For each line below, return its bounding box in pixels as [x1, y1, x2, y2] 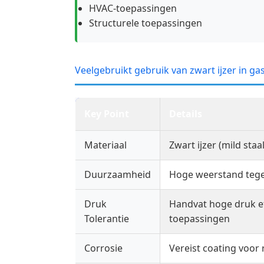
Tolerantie [84, 212, 129, 226]
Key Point [84, 107, 129, 121]
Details [169, 107, 202, 121]
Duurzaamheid [84, 168, 151, 181]
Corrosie [84, 242, 123, 255]
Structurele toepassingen [89, 16, 202, 30]
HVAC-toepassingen [89, 2, 177, 15]
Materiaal [84, 138, 127, 152]
